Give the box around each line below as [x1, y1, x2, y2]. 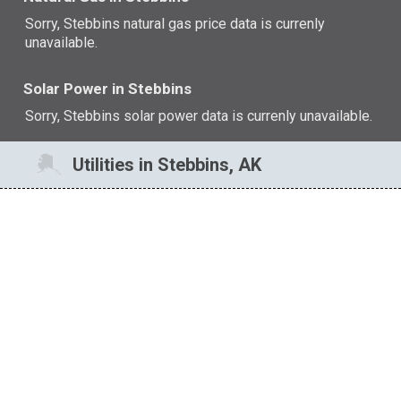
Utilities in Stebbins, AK [73, 154, 262, 176]
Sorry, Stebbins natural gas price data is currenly [25, 14, 326, 32]
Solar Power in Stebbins [23, 80, 192, 98]
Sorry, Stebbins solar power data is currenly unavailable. [25, 107, 373, 124]
